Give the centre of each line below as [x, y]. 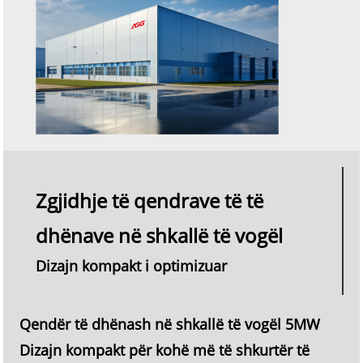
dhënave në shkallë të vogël [159, 235]
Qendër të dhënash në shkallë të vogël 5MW [170, 324]
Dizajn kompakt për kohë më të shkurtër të [165, 350]
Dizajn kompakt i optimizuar [131, 265]
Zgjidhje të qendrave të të [149, 200]
